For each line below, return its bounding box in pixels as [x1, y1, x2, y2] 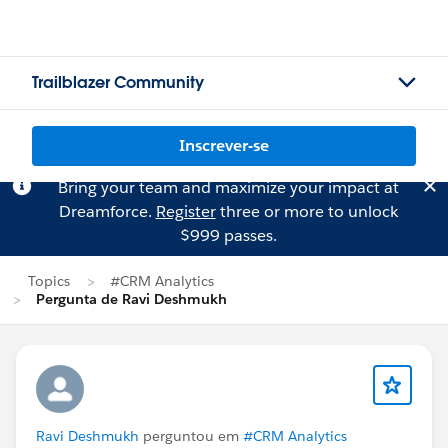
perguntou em [139, 427, 243, 445]
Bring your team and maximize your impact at [57, 177, 399, 198]
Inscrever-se [179, 135, 269, 156]
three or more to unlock [215, 201, 398, 222]
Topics [28, 272, 70, 290]
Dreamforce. [58, 201, 156, 222]
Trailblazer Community [32, 72, 204, 93]
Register [155, 201, 216, 222]
